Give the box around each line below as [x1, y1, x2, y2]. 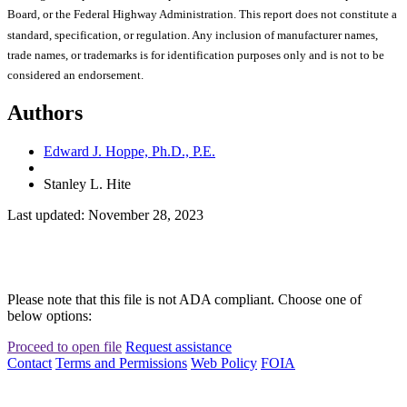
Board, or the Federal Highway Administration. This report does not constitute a [7, 7, 397, 22]
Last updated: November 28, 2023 [7, 206, 203, 223]
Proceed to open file [7, 338, 122, 354]
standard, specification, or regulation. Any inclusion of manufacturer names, [7, 27, 378, 42]
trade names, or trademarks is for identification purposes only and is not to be [7, 47, 384, 62]
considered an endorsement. [7, 68, 144, 83]
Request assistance [125, 338, 232, 354]
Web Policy [191, 354, 257, 371]
